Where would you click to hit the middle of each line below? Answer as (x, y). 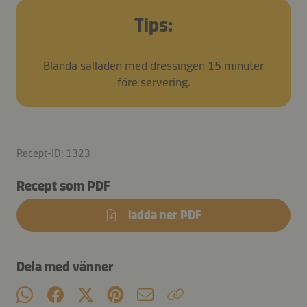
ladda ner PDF (165, 215)
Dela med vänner (65, 266)
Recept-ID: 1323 (53, 153)
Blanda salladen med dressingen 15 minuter (153, 65)
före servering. (153, 82)
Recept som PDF (63, 185)
